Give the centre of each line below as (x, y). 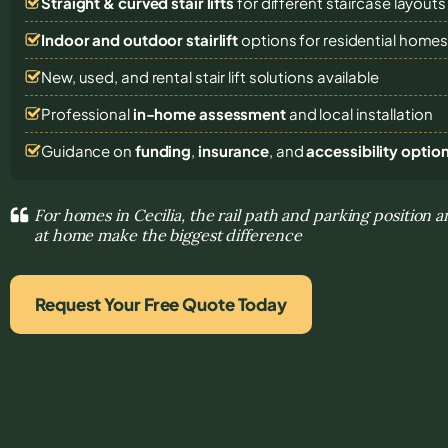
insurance (233, 150)
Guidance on (88, 150)
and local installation (359, 113)
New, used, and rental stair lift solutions (179, 76)
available (347, 76)
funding (163, 150)
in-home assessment (209, 113)
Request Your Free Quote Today (161, 303)
